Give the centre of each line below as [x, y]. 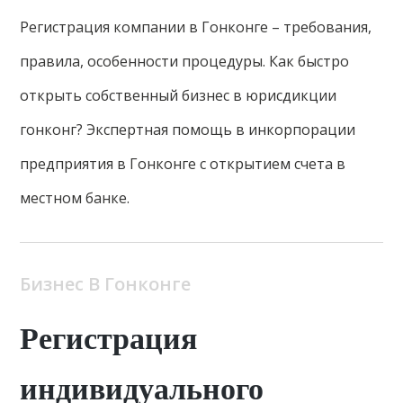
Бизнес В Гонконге [106, 284]
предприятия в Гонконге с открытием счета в [183, 164]
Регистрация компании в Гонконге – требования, [196, 27]
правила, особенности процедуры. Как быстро [185, 61]
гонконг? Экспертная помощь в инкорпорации [188, 130]
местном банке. [75, 198]
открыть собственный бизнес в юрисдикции [179, 95]
